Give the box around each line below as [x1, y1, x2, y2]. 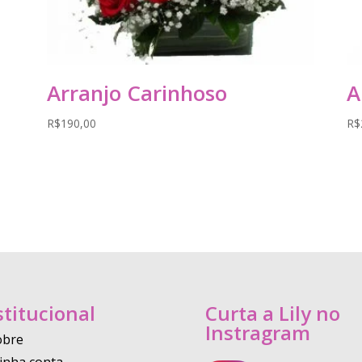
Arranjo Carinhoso [46, 78, 227, 107]
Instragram [204, 319, 310, 347]
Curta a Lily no [204, 300, 340, 327]
